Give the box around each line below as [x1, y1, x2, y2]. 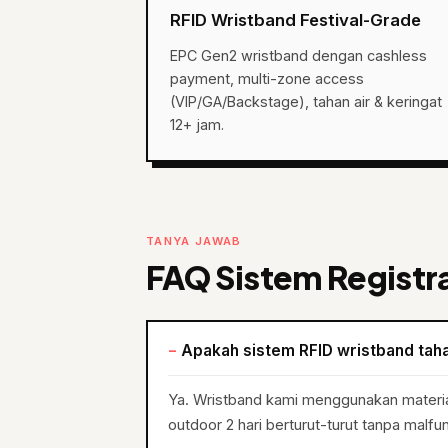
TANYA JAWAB [146, 234, 242, 248]
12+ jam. [170, 116, 224, 133]
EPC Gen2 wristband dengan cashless [170, 47, 427, 64]
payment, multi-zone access [170, 70, 364, 87]
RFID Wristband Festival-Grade [170, 10, 421, 30]
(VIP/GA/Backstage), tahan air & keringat [170, 93, 442, 110]
